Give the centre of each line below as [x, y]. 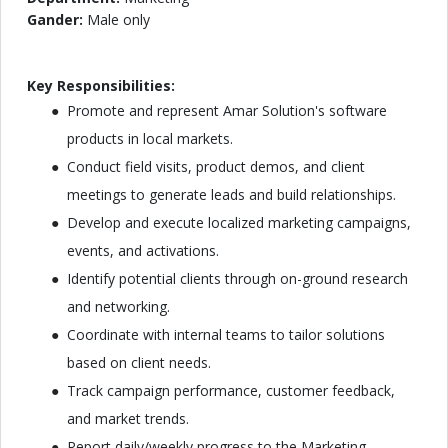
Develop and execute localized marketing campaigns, [239, 222]
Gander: [57, 19]
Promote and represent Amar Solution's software [227, 110]
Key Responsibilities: [101, 85]
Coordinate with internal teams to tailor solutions [226, 334]
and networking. [118, 306]
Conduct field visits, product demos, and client [216, 166]
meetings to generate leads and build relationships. [231, 194]
